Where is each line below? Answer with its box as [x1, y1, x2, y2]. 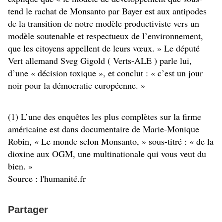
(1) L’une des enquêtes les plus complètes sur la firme [8, 111, 201, 123]
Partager [8, 204, 48, 216]
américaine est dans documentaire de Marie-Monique [8, 123, 199, 135]
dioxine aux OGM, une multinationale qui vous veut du [8, 148, 206, 160]
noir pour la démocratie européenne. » [8, 79, 145, 92]
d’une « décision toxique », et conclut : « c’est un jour [8, 67, 203, 79]
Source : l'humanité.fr [8, 172, 86, 185]
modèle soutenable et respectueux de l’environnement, [8, 30, 203, 42]
